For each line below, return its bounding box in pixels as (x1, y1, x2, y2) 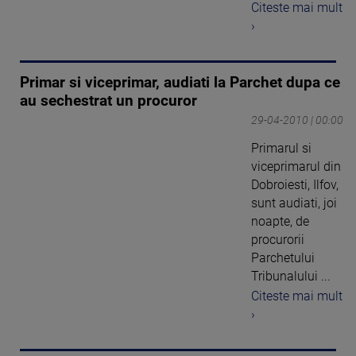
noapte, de (251, 214, 309, 230)
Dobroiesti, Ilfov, (251, 177, 339, 193)
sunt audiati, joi (251, 195, 337, 211)
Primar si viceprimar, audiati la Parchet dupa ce (20, 74, 340, 92)
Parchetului (251, 250, 315, 266)
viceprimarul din (251, 159, 341, 175)
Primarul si (251, 141, 311, 157)
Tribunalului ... (251, 269, 331, 284)
